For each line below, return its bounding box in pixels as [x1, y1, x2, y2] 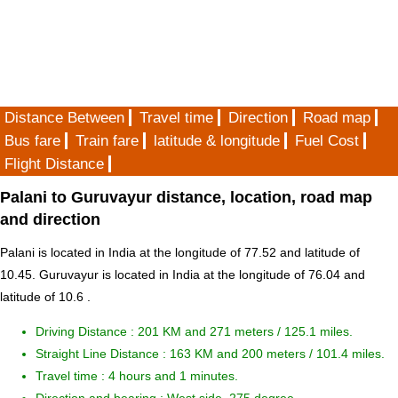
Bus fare [4, 132, 60, 149]
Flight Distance [4, 155, 104, 172]
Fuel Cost [295, 132, 359, 149]
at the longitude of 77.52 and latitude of [136, 245, 360, 260]
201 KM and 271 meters [138, 324, 277, 339]
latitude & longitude [154, 132, 280, 149]
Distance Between [4, 109, 124, 126]
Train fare [76, 132, 139, 149]
